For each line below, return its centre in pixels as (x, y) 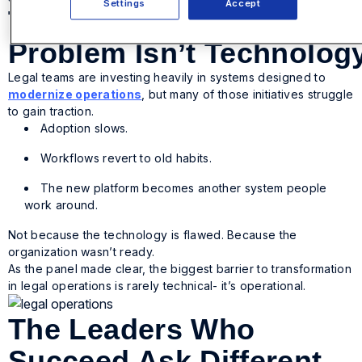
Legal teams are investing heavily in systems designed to (167, 77)
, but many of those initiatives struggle (248, 94)
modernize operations (75, 94)
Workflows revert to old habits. (128, 158)
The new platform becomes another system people (184, 188)
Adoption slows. (86, 128)
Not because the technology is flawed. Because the (153, 235)
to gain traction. (53, 111)
